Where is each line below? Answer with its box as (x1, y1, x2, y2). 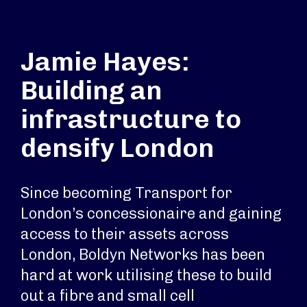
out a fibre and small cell (21, 286, 195, 305)
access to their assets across (21, 225, 229, 243)
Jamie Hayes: (21, 46, 189, 77)
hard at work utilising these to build (21, 266, 272, 284)
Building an (21, 75, 162, 106)
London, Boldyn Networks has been (21, 245, 265, 264)
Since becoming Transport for (21, 184, 232, 202)
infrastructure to (21, 103, 241, 135)
